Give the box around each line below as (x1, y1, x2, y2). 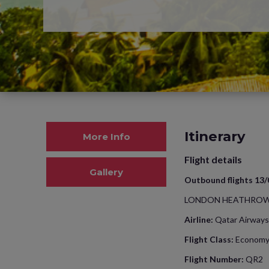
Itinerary (184, 127, 245, 145)
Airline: (184, 214, 213, 225)
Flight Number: (184, 253, 246, 264)
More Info (82, 130, 130, 142)
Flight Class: (184, 234, 234, 244)
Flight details (184, 153, 244, 165)
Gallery (89, 166, 123, 178)
